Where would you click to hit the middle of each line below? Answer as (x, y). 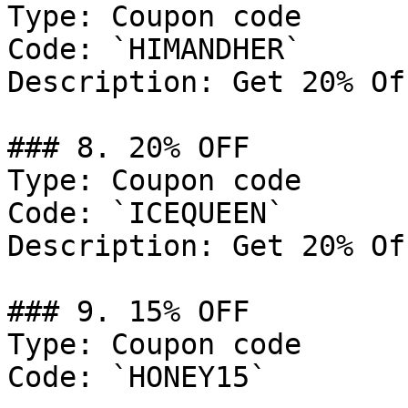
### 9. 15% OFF (128, 311)
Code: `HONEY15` (137, 377)
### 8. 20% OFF (128, 148)
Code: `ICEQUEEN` (146, 213)
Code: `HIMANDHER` (154, 49)
